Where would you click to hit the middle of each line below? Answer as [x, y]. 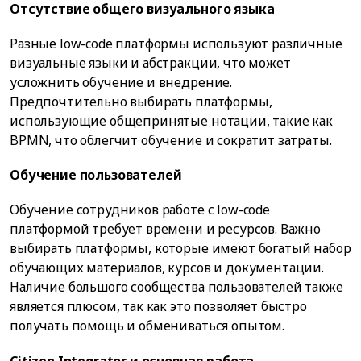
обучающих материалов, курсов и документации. [167, 268]
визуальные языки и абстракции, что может [150, 63]
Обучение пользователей [96, 175]
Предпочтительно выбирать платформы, [141, 102]
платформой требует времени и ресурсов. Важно [165, 229]
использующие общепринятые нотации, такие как [171, 121]
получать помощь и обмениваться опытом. [147, 326]
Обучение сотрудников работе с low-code [140, 210]
